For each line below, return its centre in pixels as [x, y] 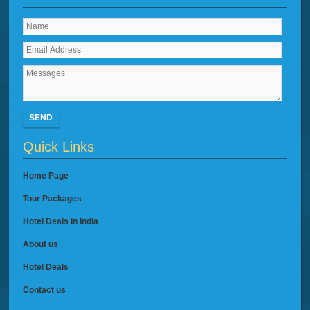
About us [41, 245]
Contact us [45, 290]
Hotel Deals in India [61, 222]
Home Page [46, 176]
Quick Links [59, 147]
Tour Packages [53, 199]
